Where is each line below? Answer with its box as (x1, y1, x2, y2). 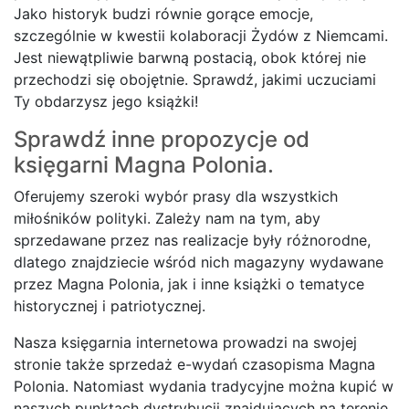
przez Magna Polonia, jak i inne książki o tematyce (14, 274, 364, 293)
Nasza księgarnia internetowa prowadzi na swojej (14, 332, 357, 351)
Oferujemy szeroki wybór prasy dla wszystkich (14, 186, 338, 205)
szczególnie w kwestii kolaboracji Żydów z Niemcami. (14, 26, 388, 45)
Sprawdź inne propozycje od (14, 125, 309, 152)
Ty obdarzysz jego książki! (14, 91, 198, 110)
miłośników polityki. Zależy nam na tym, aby (14, 208, 320, 227)
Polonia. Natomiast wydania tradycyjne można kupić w (14, 376, 393, 395)
